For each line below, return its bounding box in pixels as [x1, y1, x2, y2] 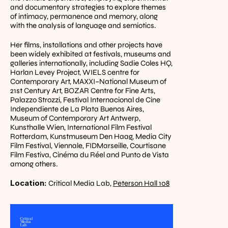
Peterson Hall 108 [113, 179, 169, 188]
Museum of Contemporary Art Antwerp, [10, 113, 140, 123]
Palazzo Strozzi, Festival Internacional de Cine [10, 95, 160, 104]
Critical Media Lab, [48, 179, 113, 188]
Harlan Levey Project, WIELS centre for [10, 68, 139, 77]
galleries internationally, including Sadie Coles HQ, [10, 59, 173, 68]
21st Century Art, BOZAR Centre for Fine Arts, [10, 86, 155, 95]
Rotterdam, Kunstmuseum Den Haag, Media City [10, 132, 172, 141]
